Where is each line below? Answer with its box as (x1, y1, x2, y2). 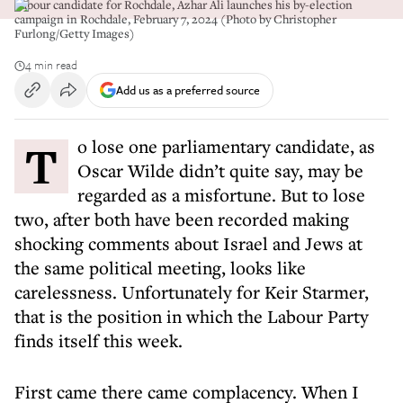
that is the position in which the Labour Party (14, 304, 369, 328)
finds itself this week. (14, 328, 183, 353)
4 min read (25, 56, 77, 74)
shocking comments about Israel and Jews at (14, 231, 363, 255)
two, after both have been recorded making (14, 207, 349, 231)
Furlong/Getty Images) (14, 25, 135, 41)
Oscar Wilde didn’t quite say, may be (77, 158, 363, 183)
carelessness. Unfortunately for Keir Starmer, (14, 280, 369, 304)
